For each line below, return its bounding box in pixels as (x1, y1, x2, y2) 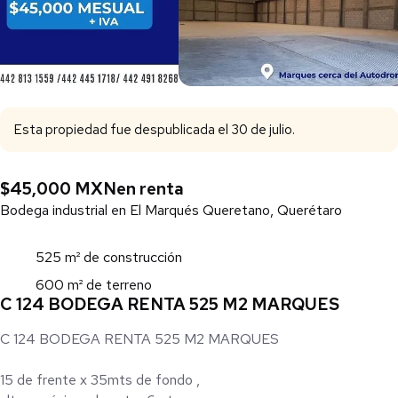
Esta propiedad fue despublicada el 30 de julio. (14, 121, 295, 139)
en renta (116, 178, 184, 201)
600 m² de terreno (36, 275, 152, 295)
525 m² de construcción (36, 248, 182, 267)
